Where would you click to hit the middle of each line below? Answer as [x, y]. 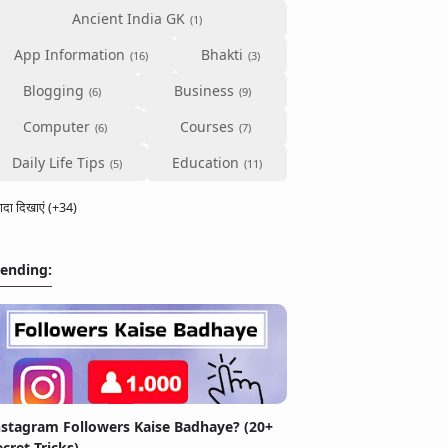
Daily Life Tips [58, 162]
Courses [206, 126]
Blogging [53, 90]
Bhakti [222, 54]
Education [205, 162]
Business [203, 90]
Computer [56, 126]
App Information [69, 54]
